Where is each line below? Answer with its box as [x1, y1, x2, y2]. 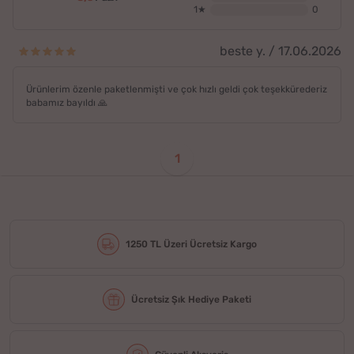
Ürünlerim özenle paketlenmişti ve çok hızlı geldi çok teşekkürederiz [26, 84, 327, 96]
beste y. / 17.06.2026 [220, 43, 341, 59]
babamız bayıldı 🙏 [26, 97, 107, 109]
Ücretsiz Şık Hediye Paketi [131, 293, 251, 305]
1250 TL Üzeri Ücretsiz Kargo [126, 238, 257, 250]
